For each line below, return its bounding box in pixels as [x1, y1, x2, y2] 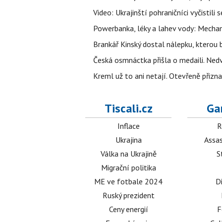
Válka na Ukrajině [100, 149, 157, 159]
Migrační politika [101, 163, 156, 173]
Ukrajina [115, 135, 142, 145]
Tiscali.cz [104, 101, 153, 116]
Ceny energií [109, 204, 148, 215]
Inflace [117, 121, 140, 131]
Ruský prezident [102, 190, 155, 201]
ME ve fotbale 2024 [94, 176, 163, 187]
